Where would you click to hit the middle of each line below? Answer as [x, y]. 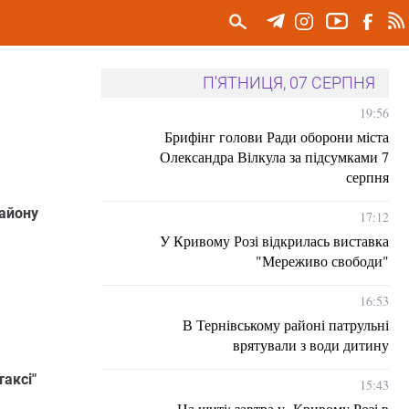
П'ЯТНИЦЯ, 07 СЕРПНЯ [289, 83]
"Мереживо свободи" [322, 261]
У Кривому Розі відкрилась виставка [274, 241]
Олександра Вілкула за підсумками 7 [274, 157]
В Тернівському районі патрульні [286, 325]
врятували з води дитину [311, 345]
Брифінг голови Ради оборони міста [277, 136]
